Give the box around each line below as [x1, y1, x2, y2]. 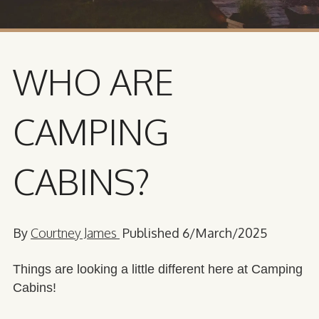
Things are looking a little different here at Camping [13, 262, 303, 277]
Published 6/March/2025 [120, 225, 268, 241]
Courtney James [31, 225, 120, 241]
